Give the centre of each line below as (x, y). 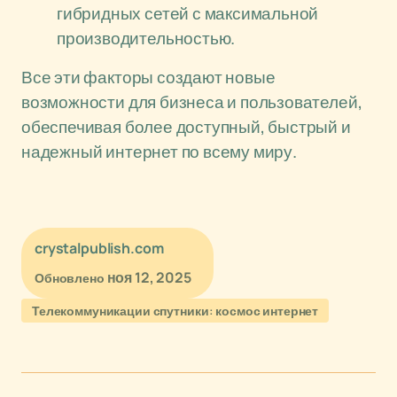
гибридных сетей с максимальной (188, 13)
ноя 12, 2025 (149, 277)
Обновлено (70, 278)
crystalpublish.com (99, 248)
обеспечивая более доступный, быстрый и (186, 127)
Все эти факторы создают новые (148, 77)
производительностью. (146, 38)
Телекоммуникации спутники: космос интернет (175, 311)
